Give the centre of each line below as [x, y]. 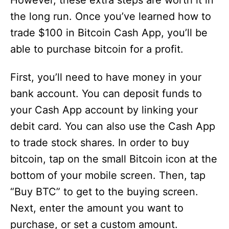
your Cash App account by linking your [104, 110]
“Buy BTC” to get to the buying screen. [104, 192]
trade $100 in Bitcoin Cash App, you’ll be [109, 33]
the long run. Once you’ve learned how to [111, 17]
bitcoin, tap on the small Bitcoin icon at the [114, 159]
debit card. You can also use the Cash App [113, 127]
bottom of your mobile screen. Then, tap [108, 176]
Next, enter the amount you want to [97, 208]
